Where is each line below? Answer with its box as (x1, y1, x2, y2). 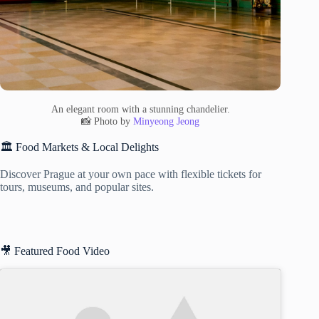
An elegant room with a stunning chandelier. (51, 103, 230, 115)
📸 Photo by (81, 115, 134, 127)
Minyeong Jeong (133, 115, 200, 127)
